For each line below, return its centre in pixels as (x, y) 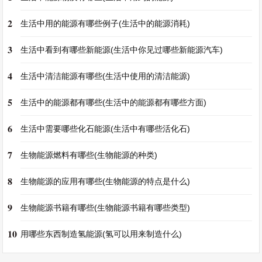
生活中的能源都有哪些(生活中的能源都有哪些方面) (114, 102)
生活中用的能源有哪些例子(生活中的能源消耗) (106, 23)
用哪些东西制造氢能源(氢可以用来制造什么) (101, 234)
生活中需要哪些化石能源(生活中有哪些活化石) (106, 129)
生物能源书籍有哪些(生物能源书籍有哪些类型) (106, 208)
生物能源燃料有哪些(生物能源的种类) (89, 155)
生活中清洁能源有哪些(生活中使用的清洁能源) (106, 76)
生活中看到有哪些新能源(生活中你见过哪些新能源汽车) (122, 50)
